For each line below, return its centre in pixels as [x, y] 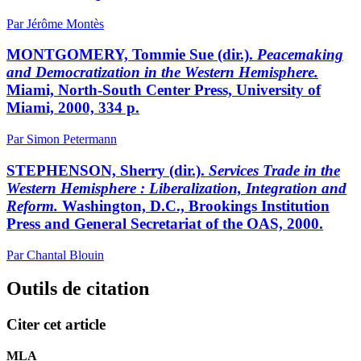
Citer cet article [56, 325]
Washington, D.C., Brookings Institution [196, 205]
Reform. [34, 205]
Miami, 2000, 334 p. [73, 108]
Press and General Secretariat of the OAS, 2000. [165, 223]
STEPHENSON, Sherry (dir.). [108, 170]
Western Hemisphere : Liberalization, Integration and [176, 188]
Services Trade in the [274, 170]
